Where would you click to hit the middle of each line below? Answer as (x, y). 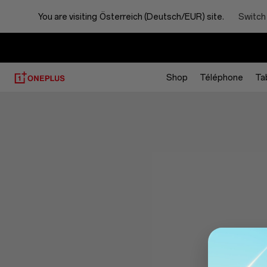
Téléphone (221, 77)
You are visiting (68, 17)
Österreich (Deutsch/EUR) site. (162, 17)
